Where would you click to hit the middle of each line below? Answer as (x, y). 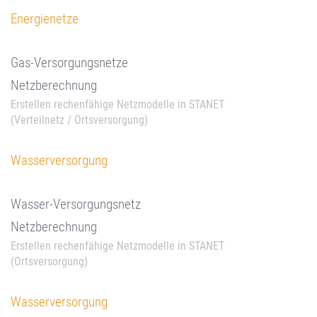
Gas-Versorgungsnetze (69, 63)
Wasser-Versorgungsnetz (76, 204)
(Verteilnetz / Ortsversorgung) (79, 120)
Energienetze (45, 19)
